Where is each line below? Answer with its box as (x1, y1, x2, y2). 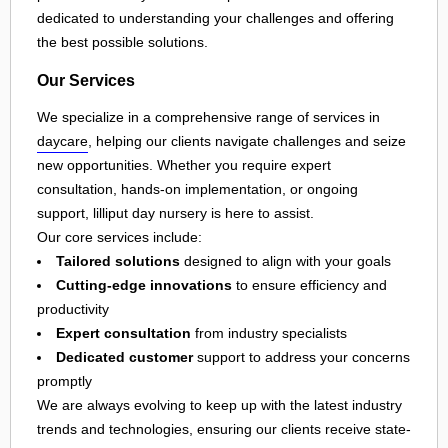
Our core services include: (37, 229, 202, 246)
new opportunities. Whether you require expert (37, 157, 331, 174)
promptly (37, 373, 92, 390)
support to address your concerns (193, 349, 410, 366)
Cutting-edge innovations (56, 277, 232, 294)
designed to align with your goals (180, 253, 391, 270)
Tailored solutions (56, 253, 180, 270)
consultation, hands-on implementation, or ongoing (37, 181, 358, 198)
